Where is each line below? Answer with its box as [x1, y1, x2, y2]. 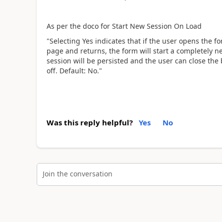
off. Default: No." [46, 66, 102, 75]
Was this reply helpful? [46, 117, 133, 127]
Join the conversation [42, 169, 112, 178]
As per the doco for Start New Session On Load [46, 21, 202, 31]
